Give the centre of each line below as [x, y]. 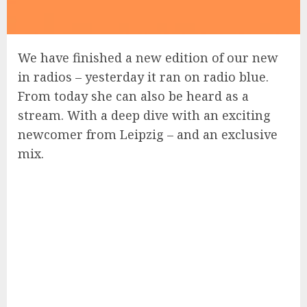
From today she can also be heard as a [133, 96]
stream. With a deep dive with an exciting [144, 115]
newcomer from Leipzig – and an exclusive [148, 134]
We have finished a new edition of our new [148, 58]
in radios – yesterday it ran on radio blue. [143, 77]
